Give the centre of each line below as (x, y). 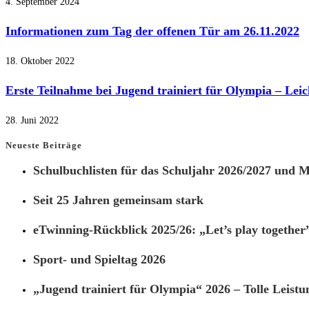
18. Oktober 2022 (40, 61)
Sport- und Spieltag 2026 (99, 260)
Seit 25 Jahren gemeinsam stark (118, 200)
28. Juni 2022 (32, 121)
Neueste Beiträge (44, 146)
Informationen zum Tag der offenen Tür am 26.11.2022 (152, 31)
